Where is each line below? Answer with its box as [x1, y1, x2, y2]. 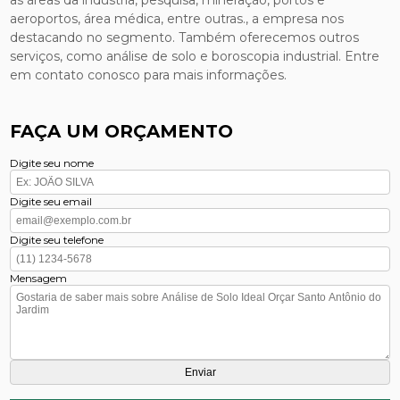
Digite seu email [10, 194, 93, 208]
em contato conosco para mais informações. [10, 66, 287, 83]
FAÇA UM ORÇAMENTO [10, 120, 234, 142]
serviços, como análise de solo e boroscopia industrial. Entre [10, 47, 380, 64]
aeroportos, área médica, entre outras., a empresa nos [10, 10, 345, 27]
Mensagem [10, 271, 68, 285]
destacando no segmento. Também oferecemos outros [10, 29, 360, 46]
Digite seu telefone [10, 232, 104, 246]
